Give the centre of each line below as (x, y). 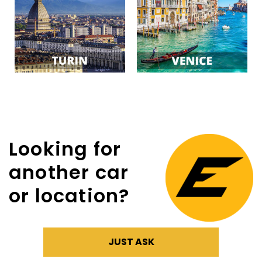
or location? (69, 195)
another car (69, 172)
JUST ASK (131, 242)
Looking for (65, 149)
